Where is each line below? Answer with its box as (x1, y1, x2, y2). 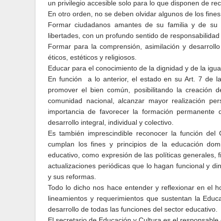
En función (48, 75, 85, 83)
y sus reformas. (48, 173, 96, 181)
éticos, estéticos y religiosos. (48, 53, 137, 61)
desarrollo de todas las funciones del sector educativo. (48, 205, 218, 213)
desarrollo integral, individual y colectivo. (48, 118, 174, 126)
